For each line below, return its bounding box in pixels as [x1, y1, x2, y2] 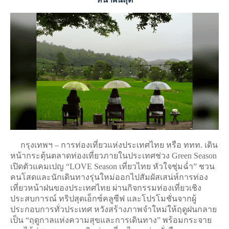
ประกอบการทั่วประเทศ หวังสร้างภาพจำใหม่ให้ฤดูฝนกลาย [10, 205, 217, 214]
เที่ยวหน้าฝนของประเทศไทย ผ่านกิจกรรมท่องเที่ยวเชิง [10, 184, 201, 193]
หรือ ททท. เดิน [164, 141, 218, 150]
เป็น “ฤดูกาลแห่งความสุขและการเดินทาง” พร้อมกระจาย [10, 216, 212, 225]
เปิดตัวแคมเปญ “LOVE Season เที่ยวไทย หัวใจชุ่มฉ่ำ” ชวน [10, 162, 215, 171]
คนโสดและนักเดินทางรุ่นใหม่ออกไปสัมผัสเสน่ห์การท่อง [10, 173, 208, 182]
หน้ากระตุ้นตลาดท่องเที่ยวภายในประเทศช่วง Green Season [10, 151, 217, 161]
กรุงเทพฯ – [10, 141, 61, 150]
